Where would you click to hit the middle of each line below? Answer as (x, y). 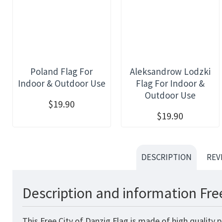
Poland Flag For (62, 71)
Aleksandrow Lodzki (170, 71)
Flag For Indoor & (170, 83)
